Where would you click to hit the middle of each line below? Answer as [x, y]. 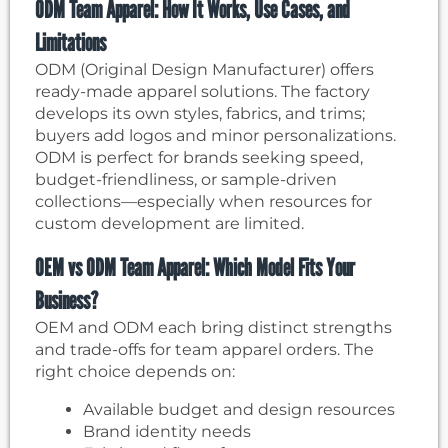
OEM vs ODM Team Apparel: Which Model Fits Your [195, 268]
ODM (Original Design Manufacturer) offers [204, 70]
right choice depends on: [135, 372]
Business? [66, 301]
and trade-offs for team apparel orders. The [204, 350]
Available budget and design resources [239, 410]
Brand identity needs [167, 432]
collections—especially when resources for [203, 202]
